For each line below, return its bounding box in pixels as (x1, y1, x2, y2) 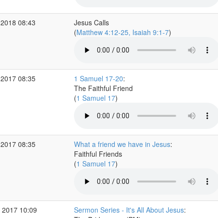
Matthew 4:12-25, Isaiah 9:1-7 (76, 27, 169, 37)
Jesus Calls (73, 18, 109, 27)
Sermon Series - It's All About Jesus (73, 205, 184, 215)
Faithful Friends (73, 149, 122, 159)
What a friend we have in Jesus (73, 139, 170, 149)
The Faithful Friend (73, 83, 133, 93)
